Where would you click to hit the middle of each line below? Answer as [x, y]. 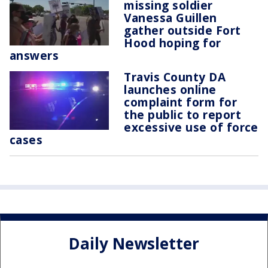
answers [34, 56]
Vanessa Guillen [170, 18]
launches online [170, 90]
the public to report [182, 115]
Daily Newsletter [134, 243]
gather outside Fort [182, 31]
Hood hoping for [173, 43]
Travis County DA [175, 77]
